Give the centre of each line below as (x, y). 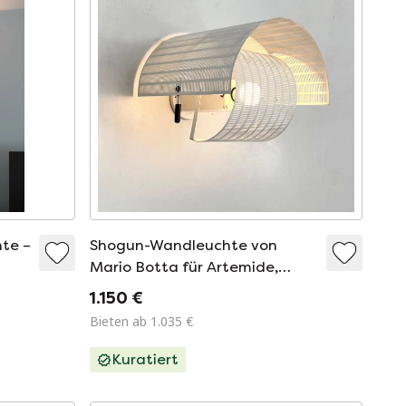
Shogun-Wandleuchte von (184, 246)
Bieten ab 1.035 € (141, 322)
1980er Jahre (137, 289)
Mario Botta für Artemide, (184, 267)
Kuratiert (145, 360)
